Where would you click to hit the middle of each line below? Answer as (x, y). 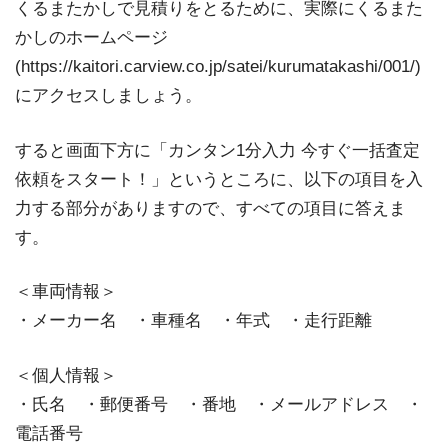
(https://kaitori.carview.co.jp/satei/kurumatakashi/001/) (218, 66)
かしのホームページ (91, 37)
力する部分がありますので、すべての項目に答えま (210, 208)
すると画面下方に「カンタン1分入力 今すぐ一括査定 (217, 150)
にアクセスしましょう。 (108, 95)
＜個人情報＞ (66, 375)
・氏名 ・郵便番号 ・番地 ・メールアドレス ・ (219, 404)
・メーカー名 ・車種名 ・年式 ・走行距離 (193, 321)
